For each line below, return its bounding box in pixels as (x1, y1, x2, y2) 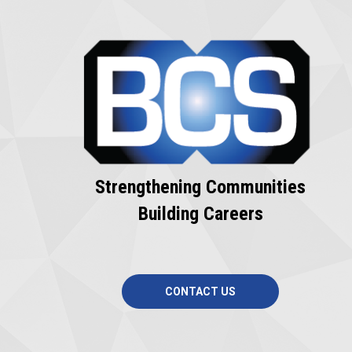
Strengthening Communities (95, 176, 306, 199)
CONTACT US (165, 285, 236, 299)
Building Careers (137, 203, 263, 225)
